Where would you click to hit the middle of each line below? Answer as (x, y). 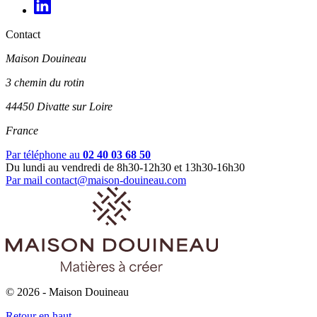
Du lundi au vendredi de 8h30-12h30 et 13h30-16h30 (125, 168)
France (22, 131)
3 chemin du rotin (45, 83)
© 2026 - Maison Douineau (67, 292)
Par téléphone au (44, 155)
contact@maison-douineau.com (116, 180)
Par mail (25, 180)
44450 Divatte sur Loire (59, 107)
